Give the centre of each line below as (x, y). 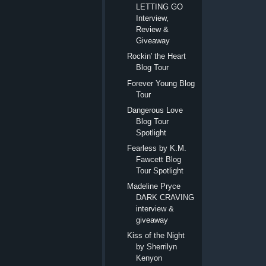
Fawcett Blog (159, 160)
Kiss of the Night (156, 236)
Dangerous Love (155, 110)
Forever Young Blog (161, 83)
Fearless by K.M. (157, 148)
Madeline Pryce (154, 186)
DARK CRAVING (165, 198)
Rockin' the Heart (157, 56)
